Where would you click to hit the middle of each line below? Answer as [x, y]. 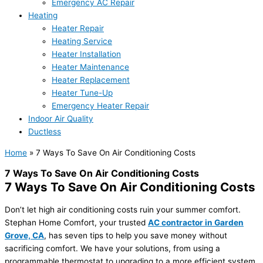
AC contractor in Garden [196, 223]
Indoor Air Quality [61, 119]
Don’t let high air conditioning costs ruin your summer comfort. [123, 210]
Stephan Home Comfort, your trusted [76, 223]
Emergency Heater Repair [100, 106]
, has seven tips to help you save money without [136, 236]
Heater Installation [86, 54]
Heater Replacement [91, 80]
